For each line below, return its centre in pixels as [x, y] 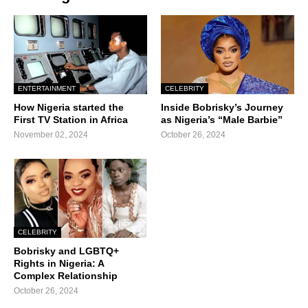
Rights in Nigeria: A [59, 264]
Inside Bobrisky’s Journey [222, 108]
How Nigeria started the [69, 108]
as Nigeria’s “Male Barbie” [222, 120]
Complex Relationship [66, 276]
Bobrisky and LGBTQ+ [66, 251]
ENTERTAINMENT [47, 89]
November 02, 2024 [51, 135]
